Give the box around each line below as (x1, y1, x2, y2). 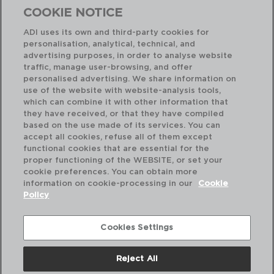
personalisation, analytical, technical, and (23, 40, 196, 48)
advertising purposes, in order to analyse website (23, 52, 233, 60)
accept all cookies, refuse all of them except (23, 133, 213, 141)
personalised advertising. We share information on (23, 75, 237, 83)
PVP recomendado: (45, 150, 117, 158)
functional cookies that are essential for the (23, 145, 210, 153)
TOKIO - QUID (48, 100, 108, 108)
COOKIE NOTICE (23, 7, 123, 19)
